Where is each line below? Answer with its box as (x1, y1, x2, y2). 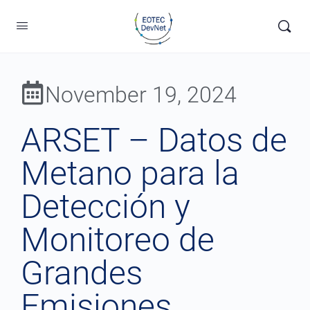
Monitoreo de (21, 220, 215, 259)
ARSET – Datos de (21, 120, 287, 160)
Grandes (21, 253, 143, 293)
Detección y (21, 187, 190, 226)
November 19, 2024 (45, 82, 237, 108)
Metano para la (21, 154, 239, 193)
